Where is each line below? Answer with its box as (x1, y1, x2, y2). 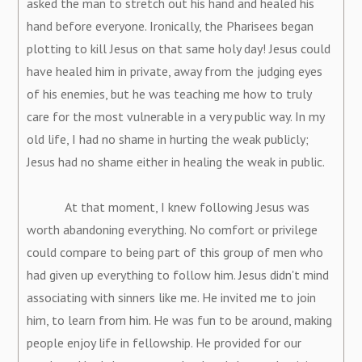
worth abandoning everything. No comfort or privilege (27, 221, 318, 238)
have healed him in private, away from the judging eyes (27, 62, 323, 79)
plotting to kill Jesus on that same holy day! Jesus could (27, 40, 331, 57)
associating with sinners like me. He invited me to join (27, 288, 317, 305)
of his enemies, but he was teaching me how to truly (27, 85, 312, 102)
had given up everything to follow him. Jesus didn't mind (27, 266, 330, 283)
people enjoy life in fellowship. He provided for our (27, 334, 302, 351)
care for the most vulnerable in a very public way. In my (27, 107, 325, 124)
